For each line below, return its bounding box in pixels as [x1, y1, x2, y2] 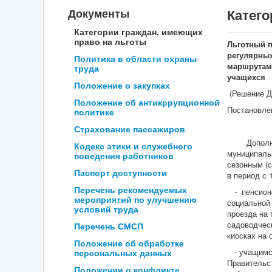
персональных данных [74, 246, 172, 259]
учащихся [227, 71, 266, 83]
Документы [68, 5, 129, 21]
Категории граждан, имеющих [74, 25, 203, 38]
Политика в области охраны [74, 52, 197, 64]
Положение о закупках [74, 79, 170, 91]
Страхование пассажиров [74, 123, 185, 135]
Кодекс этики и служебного [74, 140, 192, 152]
